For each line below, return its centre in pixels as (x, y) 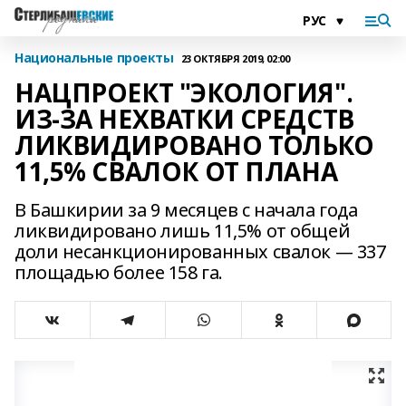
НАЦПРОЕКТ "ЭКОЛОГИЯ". (184, 92)
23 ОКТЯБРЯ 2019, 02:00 (235, 58)
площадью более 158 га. (119, 272)
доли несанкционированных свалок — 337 (200, 251)
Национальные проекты (94, 58)
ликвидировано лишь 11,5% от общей (183, 231)
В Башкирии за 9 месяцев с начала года (186, 210)
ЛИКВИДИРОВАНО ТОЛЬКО (194, 145)
